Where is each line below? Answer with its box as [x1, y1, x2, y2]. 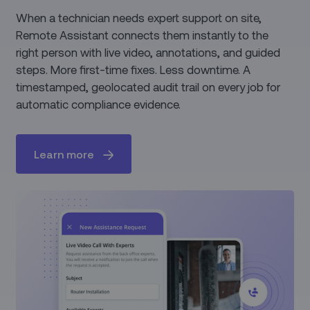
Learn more [34, 147, 95, 161]
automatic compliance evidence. [16, 96, 181, 111]
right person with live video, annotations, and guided [16, 44, 281, 59]
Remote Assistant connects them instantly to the [16, 27, 269, 42]
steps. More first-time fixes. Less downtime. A [16, 62, 251, 76]
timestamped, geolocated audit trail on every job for [16, 79, 281, 93]
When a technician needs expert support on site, [16, 10, 262, 24]
